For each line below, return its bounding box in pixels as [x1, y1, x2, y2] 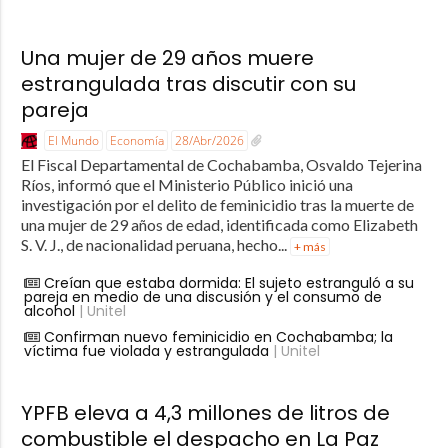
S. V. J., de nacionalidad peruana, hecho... [20, 234, 290, 254]
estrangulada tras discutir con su [20, 69, 356, 98]
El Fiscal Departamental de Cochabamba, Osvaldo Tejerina [20, 154, 422, 174]
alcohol [23, 300, 75, 321]
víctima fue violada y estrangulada [23, 340, 269, 361]
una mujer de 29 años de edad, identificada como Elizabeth [20, 214, 418, 234]
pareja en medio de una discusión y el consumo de [23, 286, 382, 307]
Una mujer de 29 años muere [20, 43, 314, 72]
